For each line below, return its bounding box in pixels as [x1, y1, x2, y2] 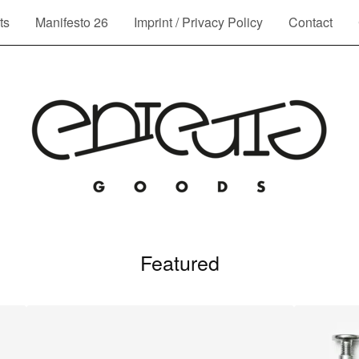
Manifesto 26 [34, 13, 108, 31]
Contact [288, 13, 333, 31]
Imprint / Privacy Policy [133, 13, 263, 31]
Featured [139, 248, 220, 276]
